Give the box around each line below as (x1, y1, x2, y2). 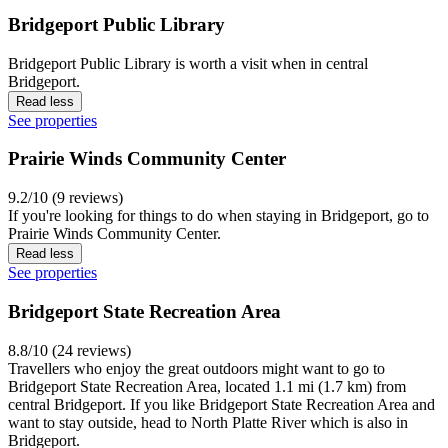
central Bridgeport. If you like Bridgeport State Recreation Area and (8, 395, 435, 413)
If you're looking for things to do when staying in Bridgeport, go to (8, 207, 429, 225)
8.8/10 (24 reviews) (8, 341, 131, 359)
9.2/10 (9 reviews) (8, 189, 123, 207)
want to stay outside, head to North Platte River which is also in (8, 413, 408, 431)
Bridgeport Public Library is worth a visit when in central (8, 54, 368, 72)
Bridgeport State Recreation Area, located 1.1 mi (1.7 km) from (8, 377, 406, 395)
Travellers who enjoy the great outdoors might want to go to (8, 359, 385, 377)
